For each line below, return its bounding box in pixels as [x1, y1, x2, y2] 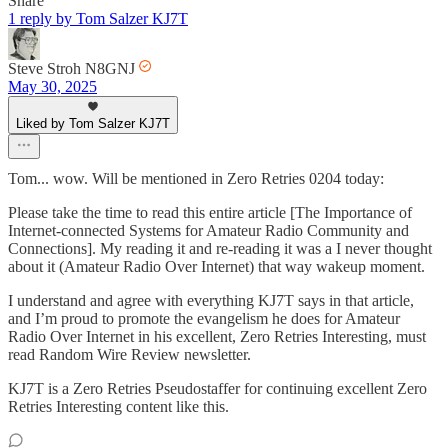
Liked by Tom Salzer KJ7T [16, 116, 170, 132]
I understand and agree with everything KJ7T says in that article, [8, 292, 414, 310]
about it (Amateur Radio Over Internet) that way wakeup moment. [8, 258, 425, 276]
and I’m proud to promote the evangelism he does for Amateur [8, 310, 400, 328]
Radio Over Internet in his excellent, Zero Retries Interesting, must [8, 328, 426, 346]
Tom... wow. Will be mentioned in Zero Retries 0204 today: [8, 170, 384, 188]
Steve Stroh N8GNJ [8, 60, 135, 78]
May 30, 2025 [8, 78, 97, 96]
